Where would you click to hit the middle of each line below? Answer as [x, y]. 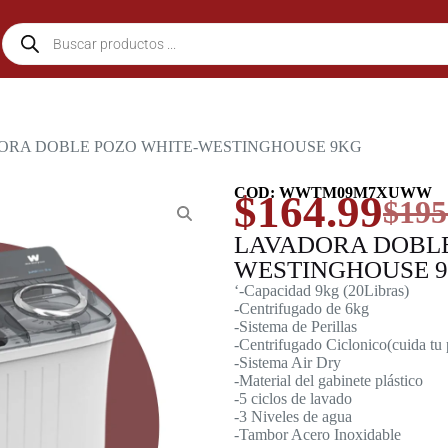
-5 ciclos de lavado [293, 398]
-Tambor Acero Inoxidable [317, 434]
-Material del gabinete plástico [328, 380]
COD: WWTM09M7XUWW [333, 192]
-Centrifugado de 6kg [301, 308]
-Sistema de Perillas [295, 326]
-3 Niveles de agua [293, 416]
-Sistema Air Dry [287, 362]
